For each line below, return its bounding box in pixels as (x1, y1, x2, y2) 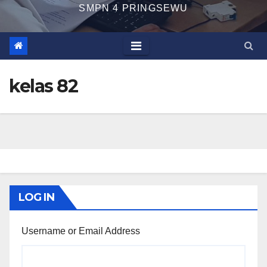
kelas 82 (9, 74, 77, 97)
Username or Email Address (21, 225, 140, 236)
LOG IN (18, 190, 54, 204)
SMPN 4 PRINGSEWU (79, 2, 188, 13)
